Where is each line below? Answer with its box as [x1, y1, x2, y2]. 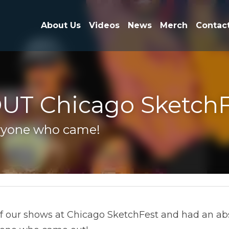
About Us [33, 15, 66, 24]
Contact [168, 15, 196, 24]
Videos [75, 15, 100, 24]
